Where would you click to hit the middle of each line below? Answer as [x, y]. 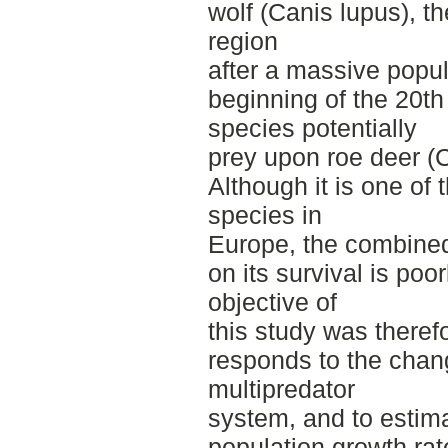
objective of [272, 302]
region [242, 41]
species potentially [312, 128]
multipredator [281, 389]
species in [264, 215]
